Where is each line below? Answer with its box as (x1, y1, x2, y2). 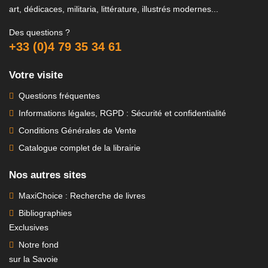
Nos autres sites (9, 169, 86, 181)
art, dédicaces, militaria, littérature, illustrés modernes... (9, 4, 218, 14)
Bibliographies (14, 208, 72, 218)
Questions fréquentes (14, 91, 100, 101)
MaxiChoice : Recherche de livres (14, 191, 145, 201)
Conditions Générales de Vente (14, 126, 136, 136)
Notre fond (14, 240, 59, 250)
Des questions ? (9, 28, 70, 38)
